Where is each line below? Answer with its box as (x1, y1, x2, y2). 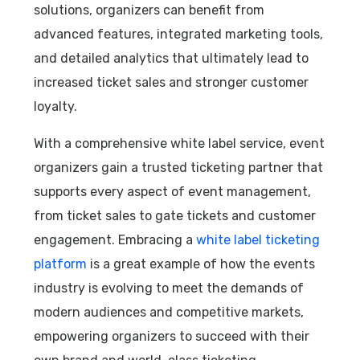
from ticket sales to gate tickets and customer (34, 207, 317, 223)
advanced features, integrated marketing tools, (34, 26, 324, 42)
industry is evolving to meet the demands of (34, 280, 305, 296)
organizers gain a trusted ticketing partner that (34, 159, 324, 175)
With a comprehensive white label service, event (34, 135, 325, 151)
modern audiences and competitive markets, (34, 304, 305, 320)
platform (34, 256, 88, 272)
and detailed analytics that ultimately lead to (34, 50, 309, 66)
